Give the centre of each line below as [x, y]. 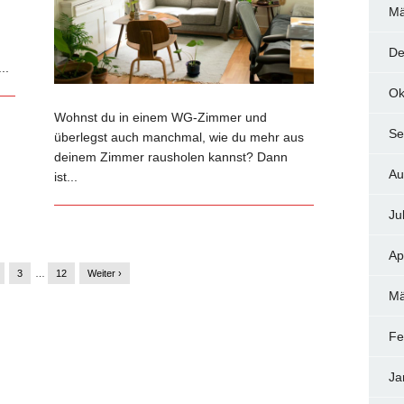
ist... [66, 176]
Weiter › [105, 274]
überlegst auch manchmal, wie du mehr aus [179, 137]
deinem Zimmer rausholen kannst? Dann [171, 156]
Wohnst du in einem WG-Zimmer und [161, 117]
